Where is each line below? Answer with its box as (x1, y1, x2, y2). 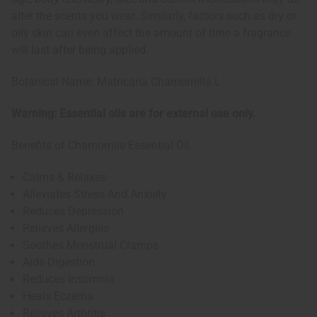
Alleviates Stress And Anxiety (23, 188, 168, 202)
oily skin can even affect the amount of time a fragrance (11, 26, 291, 40)
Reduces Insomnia (23, 272, 115, 287)
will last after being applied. (11, 43, 149, 57)
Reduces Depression (23, 204, 125, 219)
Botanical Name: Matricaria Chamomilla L (11, 75, 221, 89)
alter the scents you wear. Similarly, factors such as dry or (11, 9, 296, 23)
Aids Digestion (23, 255, 96, 270)
